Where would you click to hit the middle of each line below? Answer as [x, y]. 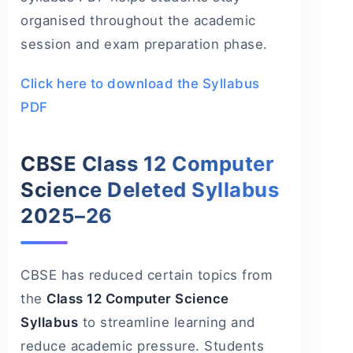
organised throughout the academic [138, 21]
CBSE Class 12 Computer [147, 164]
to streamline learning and [167, 323]
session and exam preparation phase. [144, 45]
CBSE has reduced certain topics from [147, 275]
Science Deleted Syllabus [150, 190]
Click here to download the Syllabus [140, 84]
